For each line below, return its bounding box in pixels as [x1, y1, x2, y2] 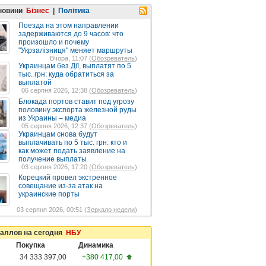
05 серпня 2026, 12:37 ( [21, 122, 91, 129]
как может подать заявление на [18, 147, 125, 155]
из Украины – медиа [18, 114, 86, 122]
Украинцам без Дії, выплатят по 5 [18, 62, 131, 70]
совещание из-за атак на [18, 182, 103, 190]
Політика [58, 7, 90, 15]
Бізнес [26, 7, 49, 15]
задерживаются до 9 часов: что [18, 30, 123, 38]
